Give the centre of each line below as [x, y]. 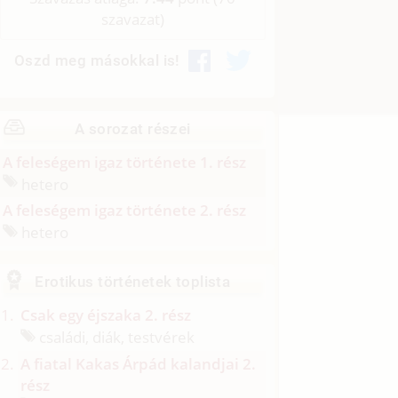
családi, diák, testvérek [115, 337]
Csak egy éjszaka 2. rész [106, 315]
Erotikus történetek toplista [133, 282]
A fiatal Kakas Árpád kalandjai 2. [139, 363]
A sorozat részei [132, 128]
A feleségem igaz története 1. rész [125, 162]
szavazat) [132, 20]
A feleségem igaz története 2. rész [125, 211]
